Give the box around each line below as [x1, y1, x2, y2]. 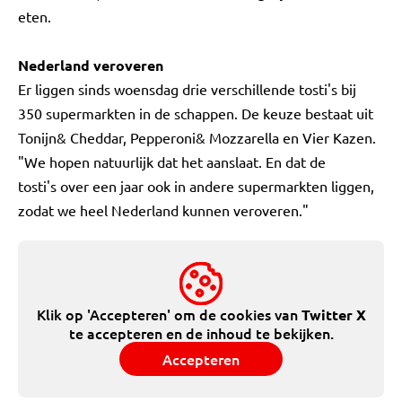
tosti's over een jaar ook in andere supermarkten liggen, [18, 177, 374, 195]
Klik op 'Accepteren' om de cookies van [36, 304, 301, 324]
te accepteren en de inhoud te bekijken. [68, 323, 334, 343]
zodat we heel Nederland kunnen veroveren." [18, 201, 309, 219]
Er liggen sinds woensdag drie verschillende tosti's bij [18, 80, 356, 98]
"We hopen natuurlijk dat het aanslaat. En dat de [18, 153, 326, 170]
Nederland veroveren [18, 56, 163, 74]
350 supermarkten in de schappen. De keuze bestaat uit [18, 104, 373, 122]
